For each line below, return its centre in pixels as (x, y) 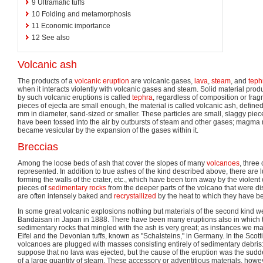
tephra (142, 97)
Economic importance (76, 26)
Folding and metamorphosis (86, 14)
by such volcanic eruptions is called (75, 97)
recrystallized (135, 196)
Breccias (38, 146)
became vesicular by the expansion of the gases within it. (108, 130)
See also (56, 37)
